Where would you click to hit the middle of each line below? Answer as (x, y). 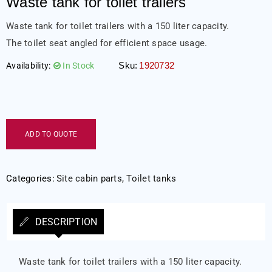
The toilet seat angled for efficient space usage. (107, 43)
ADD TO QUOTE (51, 134)
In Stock (79, 66)
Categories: (30, 178)
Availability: (29, 66)
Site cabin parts (89, 178)
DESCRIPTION (65, 222)
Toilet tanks (151, 178)
